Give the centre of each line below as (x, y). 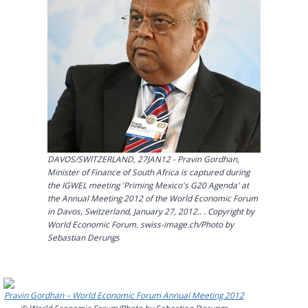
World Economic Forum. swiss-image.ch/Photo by (140, 224)
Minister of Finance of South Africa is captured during (148, 172)
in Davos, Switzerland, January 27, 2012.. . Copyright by (151, 211)
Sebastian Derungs (83, 237)
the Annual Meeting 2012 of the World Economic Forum (152, 198)
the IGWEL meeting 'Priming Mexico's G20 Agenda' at (148, 185)
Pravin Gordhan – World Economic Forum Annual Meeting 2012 (124, 295)
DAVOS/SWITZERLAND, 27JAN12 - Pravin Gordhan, (143, 158)
